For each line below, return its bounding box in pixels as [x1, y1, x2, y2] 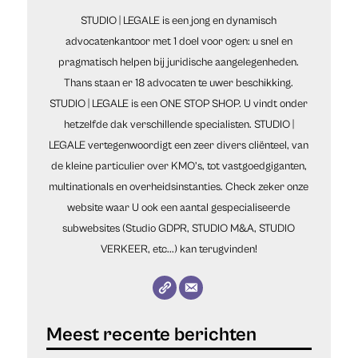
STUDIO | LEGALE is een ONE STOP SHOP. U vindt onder [50, 97, 308, 110]
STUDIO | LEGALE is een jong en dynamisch [81, 14, 277, 27]
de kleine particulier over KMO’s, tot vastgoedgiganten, [50, 159, 307, 173]
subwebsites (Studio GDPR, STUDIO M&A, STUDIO [62, 221, 296, 235]
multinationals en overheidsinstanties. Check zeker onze [49, 180, 309, 193]
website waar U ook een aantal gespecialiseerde [67, 201, 291, 214]
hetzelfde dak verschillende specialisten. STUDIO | [63, 117, 294, 131]
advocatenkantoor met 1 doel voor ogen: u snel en [65, 34, 292, 48]
